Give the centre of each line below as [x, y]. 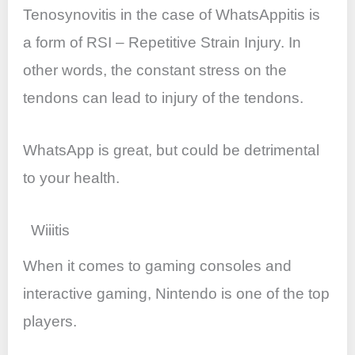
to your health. [72, 178]
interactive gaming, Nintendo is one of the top [177, 293]
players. [50, 321]
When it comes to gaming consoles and [158, 265]
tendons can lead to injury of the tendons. [164, 98]
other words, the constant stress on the [155, 71]
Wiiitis [51, 230]
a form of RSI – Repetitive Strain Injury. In [162, 43]
